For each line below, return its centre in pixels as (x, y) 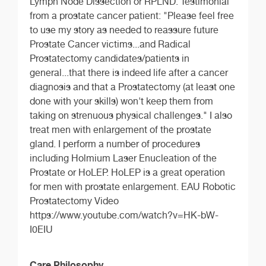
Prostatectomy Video (74, 201)
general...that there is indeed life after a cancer (129, 72)
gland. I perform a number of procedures (115, 144)
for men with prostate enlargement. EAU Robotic (133, 186)
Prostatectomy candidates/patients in (110, 58)
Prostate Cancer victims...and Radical (110, 44)
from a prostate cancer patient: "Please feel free (132, 15)
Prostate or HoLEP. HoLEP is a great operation (127, 172)
